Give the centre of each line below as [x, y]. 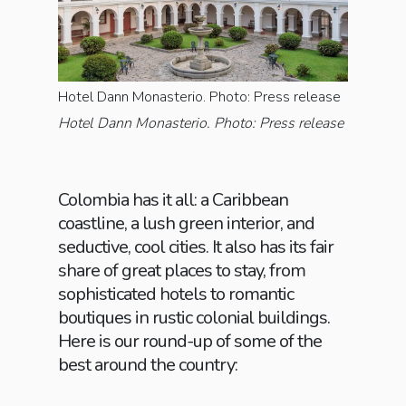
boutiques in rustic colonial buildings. [194, 318]
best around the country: [148, 365]
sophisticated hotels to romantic [176, 295]
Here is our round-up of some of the [190, 342]
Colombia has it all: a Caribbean [173, 200]
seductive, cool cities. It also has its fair [196, 247]
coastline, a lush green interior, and [186, 224]
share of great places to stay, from [182, 271]
